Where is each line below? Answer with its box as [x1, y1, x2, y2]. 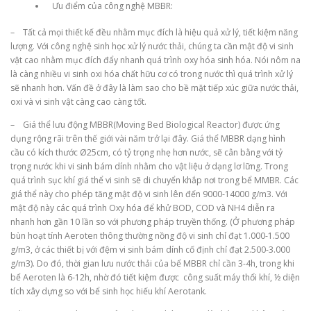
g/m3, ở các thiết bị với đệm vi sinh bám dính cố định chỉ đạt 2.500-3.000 [10, 244, 290, 255]
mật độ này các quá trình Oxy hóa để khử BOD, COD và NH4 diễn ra [10, 202, 275, 214]
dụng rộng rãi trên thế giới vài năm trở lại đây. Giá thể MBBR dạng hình [10, 133, 285, 144]
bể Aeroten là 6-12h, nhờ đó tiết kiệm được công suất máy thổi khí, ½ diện [10, 271, 300, 283]
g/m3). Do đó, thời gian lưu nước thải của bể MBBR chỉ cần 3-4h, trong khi [10, 258, 294, 269]
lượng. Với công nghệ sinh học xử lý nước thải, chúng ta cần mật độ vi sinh [10, 40, 294, 52]
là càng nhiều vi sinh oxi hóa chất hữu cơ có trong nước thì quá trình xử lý [10, 67, 293, 80]
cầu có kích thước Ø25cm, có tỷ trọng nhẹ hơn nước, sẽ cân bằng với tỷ [10, 146, 283, 158]
